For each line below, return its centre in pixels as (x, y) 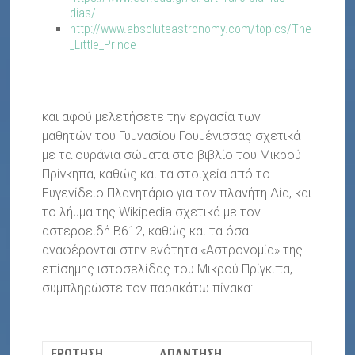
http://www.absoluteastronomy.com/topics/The (191, 29)
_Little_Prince (103, 45)
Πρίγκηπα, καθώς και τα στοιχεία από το (157, 174)
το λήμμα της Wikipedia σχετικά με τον (152, 212)
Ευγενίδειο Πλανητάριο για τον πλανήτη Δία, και (177, 193)
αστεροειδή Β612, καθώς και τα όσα (146, 231)
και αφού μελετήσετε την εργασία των (152, 117)
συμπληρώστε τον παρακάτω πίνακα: (148, 288)
